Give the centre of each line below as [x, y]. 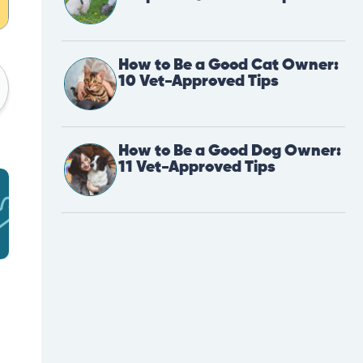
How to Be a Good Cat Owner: [228, 66]
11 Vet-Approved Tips [197, 168]
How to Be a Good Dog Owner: [230, 152]
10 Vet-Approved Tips [199, 82]
